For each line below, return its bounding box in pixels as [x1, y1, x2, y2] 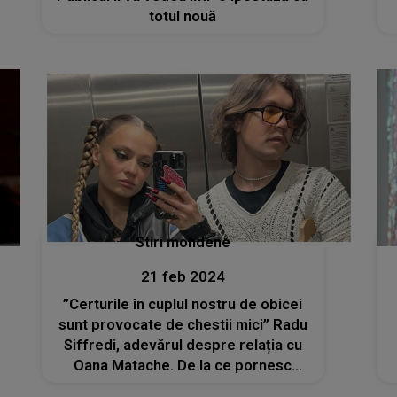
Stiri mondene [135, 233, 230, 251]
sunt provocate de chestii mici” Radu [58, 315, 307, 333]
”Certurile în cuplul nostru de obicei [63, 295, 303, 313]
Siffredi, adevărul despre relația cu [63, 336, 302, 354]
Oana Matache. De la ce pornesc [74, 356, 292, 374]
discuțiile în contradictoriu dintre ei [64, 377, 301, 394]
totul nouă [149, 8, 217, 26]
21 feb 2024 [140, 268, 225, 285]
